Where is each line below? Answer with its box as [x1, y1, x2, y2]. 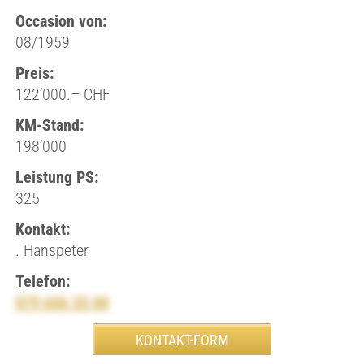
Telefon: [15, 271, 70, 291]
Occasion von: [15, 11, 106, 31]
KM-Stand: [15, 115, 84, 135]
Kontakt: [15, 219, 70, 239]
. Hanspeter [15, 240, 89, 260]
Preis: [15, 63, 54, 83]
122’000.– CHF [15, 84, 110, 104]
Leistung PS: [15, 167, 98, 187]
